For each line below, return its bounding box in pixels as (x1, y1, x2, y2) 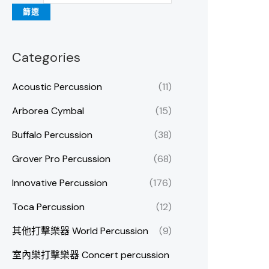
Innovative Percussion (12, 177, 107, 190)
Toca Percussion (12, 201, 85, 214)
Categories (12, 48, 80, 66)
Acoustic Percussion (12, 80, 102, 94)
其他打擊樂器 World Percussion (12, 225, 148, 238)
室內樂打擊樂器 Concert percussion (12, 249, 169, 262)
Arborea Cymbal (12, 104, 84, 118)
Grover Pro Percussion (12, 153, 110, 166)
